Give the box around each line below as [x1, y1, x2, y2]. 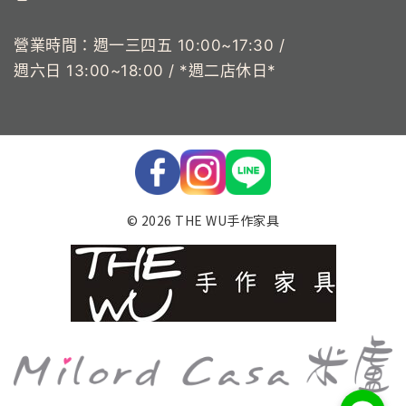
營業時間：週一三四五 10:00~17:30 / [14, 35, 285, 54]
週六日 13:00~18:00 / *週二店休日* [14, 61, 276, 80]
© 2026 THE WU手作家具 [126, 210, 280, 229]
